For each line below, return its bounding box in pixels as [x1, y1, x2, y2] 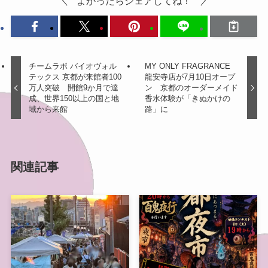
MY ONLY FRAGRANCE [144, 62, 230, 71]
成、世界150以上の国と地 [29, 94, 120, 103]
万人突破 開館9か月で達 [29, 83, 119, 93]
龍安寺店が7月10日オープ [144, 72, 235, 82]
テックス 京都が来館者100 [29, 72, 122, 82]
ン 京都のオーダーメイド [144, 83, 238, 93]
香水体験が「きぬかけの [144, 94, 230, 103]
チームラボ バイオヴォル [29, 62, 117, 71]
